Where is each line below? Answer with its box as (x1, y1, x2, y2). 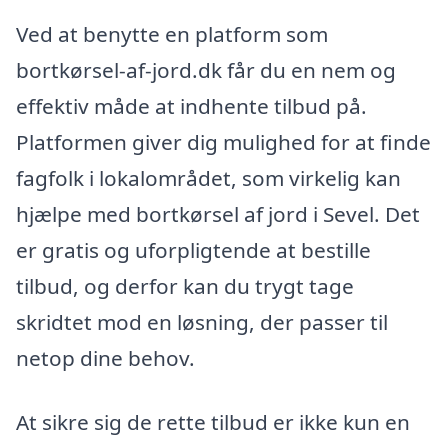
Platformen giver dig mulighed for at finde (16, 127, 431, 156)
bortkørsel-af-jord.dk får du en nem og (16, 55, 396, 84)
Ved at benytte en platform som (16, 19, 328, 48)
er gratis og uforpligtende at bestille (16, 235, 371, 264)
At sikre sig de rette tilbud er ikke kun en (16, 407, 410, 436)
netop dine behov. (16, 343, 195, 372)
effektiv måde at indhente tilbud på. (16, 91, 367, 120)
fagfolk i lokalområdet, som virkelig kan (16, 163, 401, 192)
